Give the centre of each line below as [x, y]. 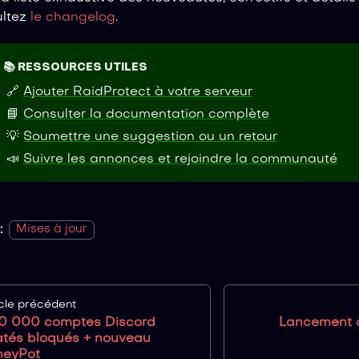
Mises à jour [52, 230]
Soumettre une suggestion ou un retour [150, 137]
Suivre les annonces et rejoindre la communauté [180, 159]
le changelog [73, 18]
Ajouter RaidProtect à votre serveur [138, 92]
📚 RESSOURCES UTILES [75, 67]
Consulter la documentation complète [146, 114]
